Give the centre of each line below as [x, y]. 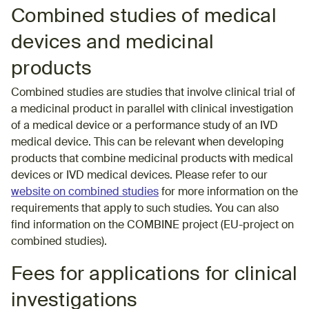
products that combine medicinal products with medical [152, 159]
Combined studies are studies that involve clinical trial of [153, 93]
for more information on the [228, 192]
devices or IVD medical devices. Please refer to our [139, 176]
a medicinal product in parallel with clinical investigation [152, 109]
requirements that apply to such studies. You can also [145, 209]
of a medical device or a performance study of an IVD [144, 126]
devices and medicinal [113, 42]
